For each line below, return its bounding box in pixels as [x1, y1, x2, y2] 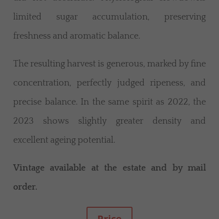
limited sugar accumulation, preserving [13, 12, 206, 22]
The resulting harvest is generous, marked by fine [13, 59, 206, 69]
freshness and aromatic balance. [13, 31, 140, 42]
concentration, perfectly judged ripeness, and [13, 78, 206, 88]
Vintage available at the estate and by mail [13, 163, 206, 174]
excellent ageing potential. [13, 135, 115, 146]
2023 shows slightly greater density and [13, 116, 206, 127]
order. [13, 182, 37, 193]
